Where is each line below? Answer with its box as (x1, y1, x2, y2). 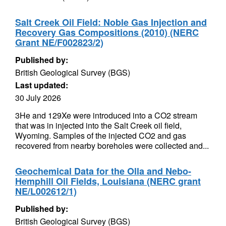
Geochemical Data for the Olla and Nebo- (15, 164, 191, 178)
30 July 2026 (15, 92, 61, 103)
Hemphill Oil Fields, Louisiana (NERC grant (15, 175, 201, 188)
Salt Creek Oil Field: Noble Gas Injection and (15, 16, 207, 29)
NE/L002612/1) (15, 185, 77, 198)
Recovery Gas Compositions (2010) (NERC (15, 26, 199, 39)
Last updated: (15, 79, 68, 91)
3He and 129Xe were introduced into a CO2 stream (15, 109, 197, 121)
